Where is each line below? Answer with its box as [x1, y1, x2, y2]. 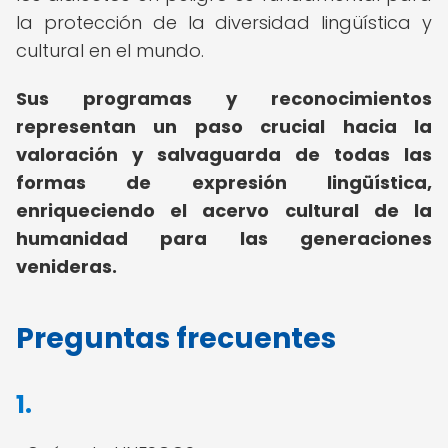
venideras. [16, 254, 117, 279]
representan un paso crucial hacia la [16, 114, 432, 139]
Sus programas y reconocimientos [16, 86, 432, 111]
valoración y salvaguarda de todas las [16, 142, 432, 167]
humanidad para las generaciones [16, 226, 432, 251]
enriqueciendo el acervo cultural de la [16, 198, 432, 223]
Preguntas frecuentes [16, 319, 336, 358]
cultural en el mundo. [16, 38, 204, 63]
